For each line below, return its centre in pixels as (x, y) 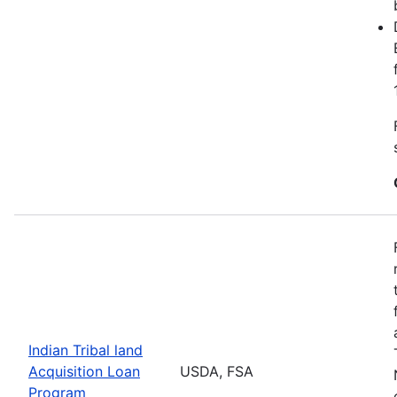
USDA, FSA (217, 371)
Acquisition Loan (84, 371)
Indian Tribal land (86, 350)
